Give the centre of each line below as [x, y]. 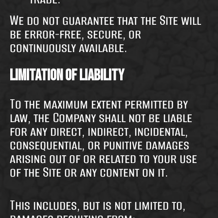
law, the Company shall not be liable [101, 118]
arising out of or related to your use [103, 159]
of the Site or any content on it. [89, 172]
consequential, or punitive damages [100, 145]
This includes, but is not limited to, [98, 205]
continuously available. [68, 48]
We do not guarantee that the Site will [105, 20]
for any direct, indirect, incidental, [99, 131]
